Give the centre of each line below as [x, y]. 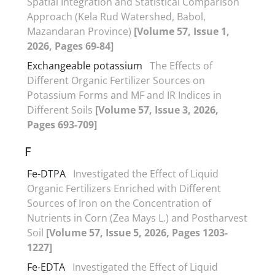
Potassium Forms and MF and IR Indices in [124, 95]
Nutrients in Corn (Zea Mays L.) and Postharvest [137, 218]
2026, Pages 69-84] [70, 46]
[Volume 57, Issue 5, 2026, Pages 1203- [137, 232]
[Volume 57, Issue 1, [182, 31]
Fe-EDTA [46, 267]
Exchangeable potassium [85, 65]
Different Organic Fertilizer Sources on [116, 80]
